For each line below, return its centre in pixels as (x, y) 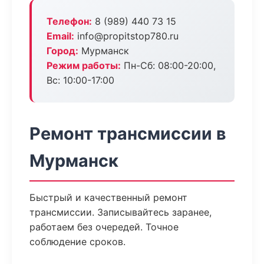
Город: (62, 51)
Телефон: (69, 21)
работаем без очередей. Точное (104, 227)
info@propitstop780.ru (126, 36)
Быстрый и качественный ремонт (108, 197)
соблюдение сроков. (77, 242)
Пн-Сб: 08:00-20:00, (168, 65)
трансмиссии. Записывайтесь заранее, (121, 212)
